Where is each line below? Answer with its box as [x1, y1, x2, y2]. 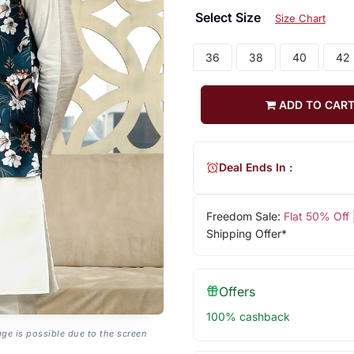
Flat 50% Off [283, 209, 349, 223]
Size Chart [274, 11, 326, 24]
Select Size [194, 9, 264, 25]
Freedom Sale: [205, 209, 284, 223]
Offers [218, 283, 255, 299]
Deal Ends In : [218, 160, 292, 175]
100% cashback [205, 309, 290, 323]
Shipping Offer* [205, 226, 287, 240]
